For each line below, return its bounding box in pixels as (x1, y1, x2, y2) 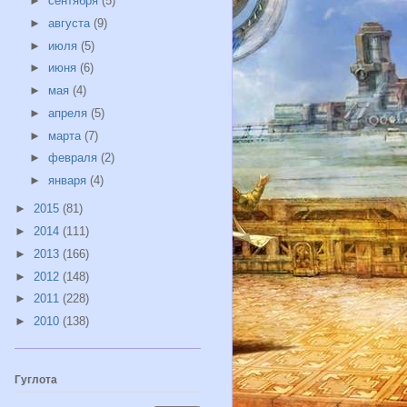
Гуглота (15, 372, 57, 386)
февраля (47, 151, 101, 165)
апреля (47, 105, 91, 120)
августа (47, 15, 94, 30)
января (47, 174, 90, 188)
